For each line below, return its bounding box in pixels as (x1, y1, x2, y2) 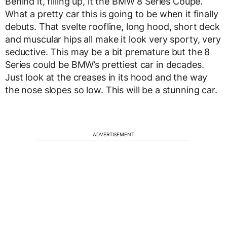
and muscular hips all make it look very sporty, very (5, 34, 221, 45)
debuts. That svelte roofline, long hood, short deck (5, 21, 220, 32)
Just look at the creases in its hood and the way (5, 72, 208, 83)
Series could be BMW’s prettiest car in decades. (5, 59, 204, 70)
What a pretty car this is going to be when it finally (5, 9, 218, 19)
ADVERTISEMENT (93, 131, 134, 137)
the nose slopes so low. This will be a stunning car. (5, 85, 217, 95)
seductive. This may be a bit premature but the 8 (5, 47, 210, 57)
